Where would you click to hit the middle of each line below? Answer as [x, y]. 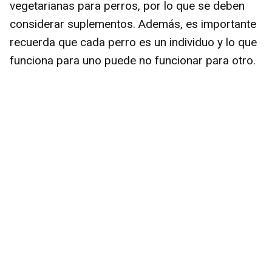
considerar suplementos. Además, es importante [133, 24]
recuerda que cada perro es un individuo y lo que [133, 42]
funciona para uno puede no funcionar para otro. [133, 61]
